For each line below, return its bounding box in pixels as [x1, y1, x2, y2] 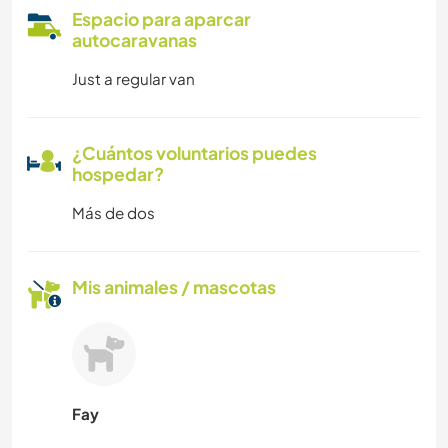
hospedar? [72, 162, 164, 185]
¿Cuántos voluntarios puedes [72, 141, 317, 164]
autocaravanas [72, 28, 197, 51]
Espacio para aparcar [72, 7, 251, 30]
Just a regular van [72, 68, 195, 88]
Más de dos [72, 202, 155, 222]
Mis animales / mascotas [72, 275, 276, 298]
